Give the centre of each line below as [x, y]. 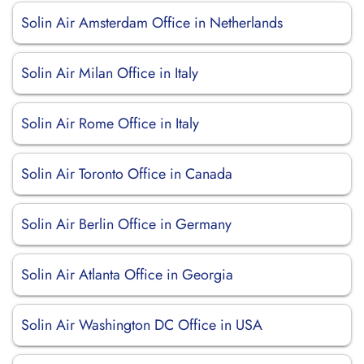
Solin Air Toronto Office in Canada [127, 174]
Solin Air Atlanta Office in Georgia [127, 275]
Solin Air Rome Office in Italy [110, 123]
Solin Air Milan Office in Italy [110, 73]
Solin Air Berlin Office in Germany [126, 224]
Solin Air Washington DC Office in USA [142, 325]
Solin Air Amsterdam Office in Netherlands [152, 23]
